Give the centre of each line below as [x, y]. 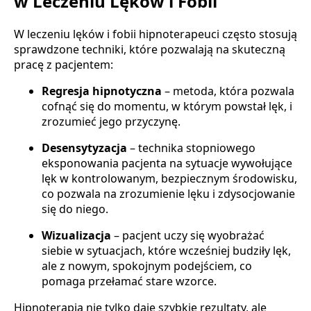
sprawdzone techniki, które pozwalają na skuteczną [150, 50]
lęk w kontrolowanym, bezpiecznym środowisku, [169, 179]
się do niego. [75, 209]
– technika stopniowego [191, 148]
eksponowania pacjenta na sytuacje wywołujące [167, 163]
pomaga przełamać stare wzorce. [129, 281]
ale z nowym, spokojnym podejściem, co [147, 266]
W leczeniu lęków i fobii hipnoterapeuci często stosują [155, 34]
